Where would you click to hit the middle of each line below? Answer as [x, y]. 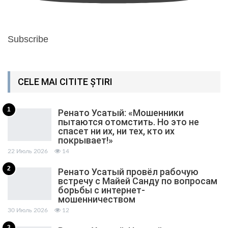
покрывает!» [85, 140]
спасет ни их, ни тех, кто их [116, 131]
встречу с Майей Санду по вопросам [138, 181]
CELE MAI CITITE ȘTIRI [65, 81]
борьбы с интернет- [102, 190]
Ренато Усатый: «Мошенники [121, 113]
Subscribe [28, 39]
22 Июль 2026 [28, 151]
